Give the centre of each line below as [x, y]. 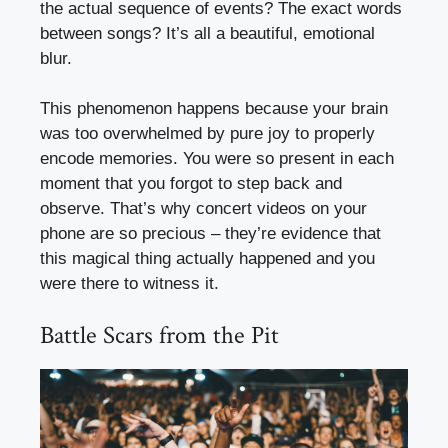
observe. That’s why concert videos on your [203, 209]
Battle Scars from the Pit [159, 335]
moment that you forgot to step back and [191, 184]
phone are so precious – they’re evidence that [210, 234]
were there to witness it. [129, 284]
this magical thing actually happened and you [207, 259]
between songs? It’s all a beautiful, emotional [207, 33]
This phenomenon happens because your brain [214, 109]
